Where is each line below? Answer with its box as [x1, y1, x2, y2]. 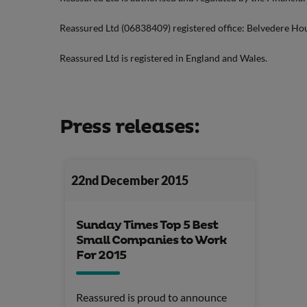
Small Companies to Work [76, 232, 227, 248]
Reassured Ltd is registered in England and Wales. [60, 51, 267, 64]
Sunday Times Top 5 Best [76, 217, 218, 233]
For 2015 [76, 247, 126, 263]
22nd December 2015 [71, 173, 188, 188]
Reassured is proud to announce [76, 290, 227, 304]
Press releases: [60, 114, 199, 139]
